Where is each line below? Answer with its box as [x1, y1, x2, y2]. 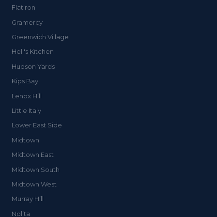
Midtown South [12, 165, 60, 173]
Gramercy [12, 18, 43, 26]
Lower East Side [12, 121, 62, 129]
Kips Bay [12, 77, 38, 85]
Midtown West [12, 180, 57, 188]
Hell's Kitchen [12, 47, 54, 56]
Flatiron [12, 3, 35, 12]
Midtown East [12, 151, 54, 159]
